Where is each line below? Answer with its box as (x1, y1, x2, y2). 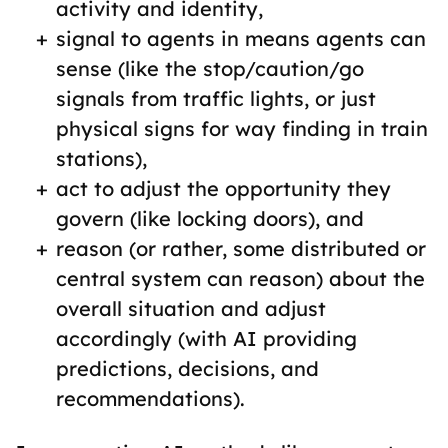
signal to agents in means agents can (56, 26, 426, 51)
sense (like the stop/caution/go (56, 56, 364, 81)
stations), (56, 146, 147, 171)
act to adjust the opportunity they (56, 176, 391, 201)
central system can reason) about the (56, 266, 425, 291)
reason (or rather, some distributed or (56, 236, 426, 261)
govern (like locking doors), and (56, 206, 364, 231)
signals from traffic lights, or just (56, 86, 376, 111)
